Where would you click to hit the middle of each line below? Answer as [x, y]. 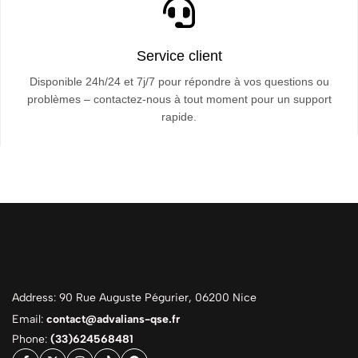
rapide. [179, 117]
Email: [29, 319]
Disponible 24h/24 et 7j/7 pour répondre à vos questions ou [179, 82]
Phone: [31, 339]
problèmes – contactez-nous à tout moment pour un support [179, 99]
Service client [179, 56]
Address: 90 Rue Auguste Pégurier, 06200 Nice [134, 298]
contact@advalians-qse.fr [113, 319]
